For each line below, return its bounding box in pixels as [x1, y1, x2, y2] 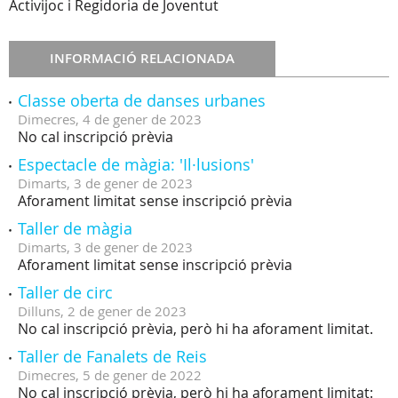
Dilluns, [18, 302, 64, 320]
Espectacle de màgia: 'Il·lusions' [18, 154, 254, 175]
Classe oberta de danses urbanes [18, 90, 266, 111]
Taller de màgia [18, 218, 132, 239]
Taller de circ [18, 282, 113, 303]
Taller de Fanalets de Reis [18, 346, 207, 367]
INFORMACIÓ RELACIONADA [50, 49, 235, 68]
